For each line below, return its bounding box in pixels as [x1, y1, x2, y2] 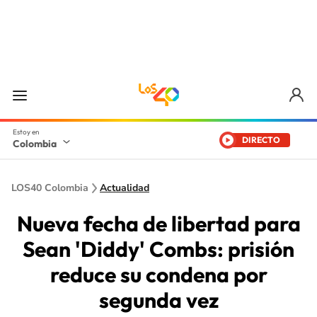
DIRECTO [242, 134, 280, 145]
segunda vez [98, 287, 219, 313]
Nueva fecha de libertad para [16, 210, 301, 237]
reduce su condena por [50, 261, 267, 288]
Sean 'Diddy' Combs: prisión [23, 236, 294, 263]
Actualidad [100, 181, 149, 195]
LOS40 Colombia [11, 181, 88, 195]
